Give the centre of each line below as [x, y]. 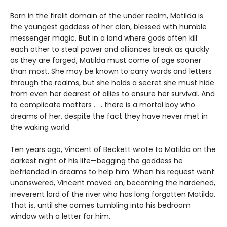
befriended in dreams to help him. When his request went [112, 172]
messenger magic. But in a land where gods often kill [104, 38]
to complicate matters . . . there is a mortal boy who [103, 105]
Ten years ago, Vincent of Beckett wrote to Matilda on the [113, 150]
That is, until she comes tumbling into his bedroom [100, 205]
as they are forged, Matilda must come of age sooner [106, 61]
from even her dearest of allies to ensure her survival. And [112, 94]
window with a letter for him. [60, 217]
